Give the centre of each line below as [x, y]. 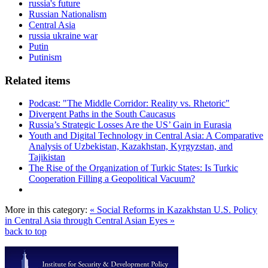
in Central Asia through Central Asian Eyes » [90, 221]
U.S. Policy [235, 210]
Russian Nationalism [68, 14]
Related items [37, 80]
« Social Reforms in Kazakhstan [152, 210]
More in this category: [46, 210]
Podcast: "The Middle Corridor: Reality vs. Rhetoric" [129, 103]
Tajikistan [47, 157]
